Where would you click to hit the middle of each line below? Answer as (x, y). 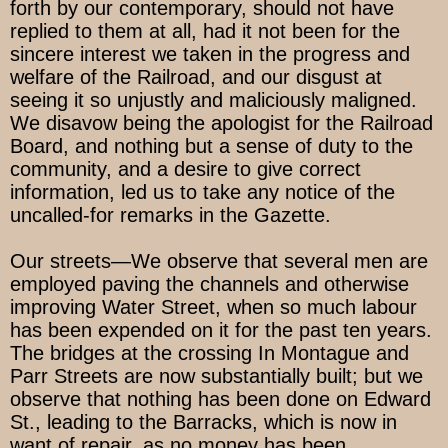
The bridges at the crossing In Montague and (209, 353)
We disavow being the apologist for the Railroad (221, 123)
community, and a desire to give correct (185, 169)
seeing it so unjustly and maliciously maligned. (213, 100)
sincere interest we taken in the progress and (210, 54)
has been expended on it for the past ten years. (221, 330)
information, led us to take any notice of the (202, 192)
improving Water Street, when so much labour (213, 307)
